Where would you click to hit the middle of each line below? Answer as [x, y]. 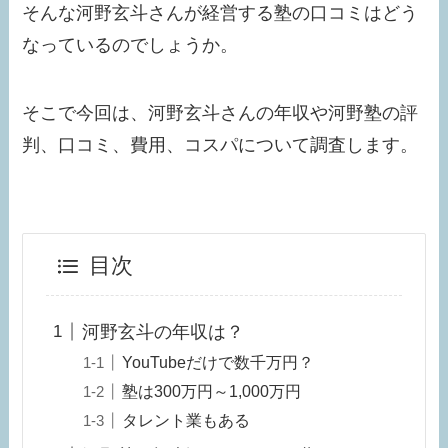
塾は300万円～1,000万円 [211, 390]
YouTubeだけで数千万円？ [217, 361]
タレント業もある [185, 419]
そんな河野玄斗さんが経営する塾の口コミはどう [220, 13]
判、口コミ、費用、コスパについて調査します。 [220, 144]
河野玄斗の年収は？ [162, 331]
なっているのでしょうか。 [130, 45]
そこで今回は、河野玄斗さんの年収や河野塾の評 [220, 112]
